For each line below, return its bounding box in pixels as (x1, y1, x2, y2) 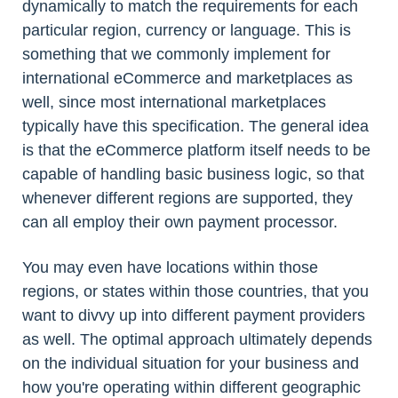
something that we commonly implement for (22, 45, 330, 64)
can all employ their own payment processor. (22, 213, 338, 232)
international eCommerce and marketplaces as (22, 69, 353, 88)
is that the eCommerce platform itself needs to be (22, 141, 370, 160)
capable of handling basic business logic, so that (22, 165, 364, 184)
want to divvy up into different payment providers (22, 306, 365, 325)
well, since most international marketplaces (22, 93, 326, 112)
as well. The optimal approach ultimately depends (22, 330, 372, 349)
